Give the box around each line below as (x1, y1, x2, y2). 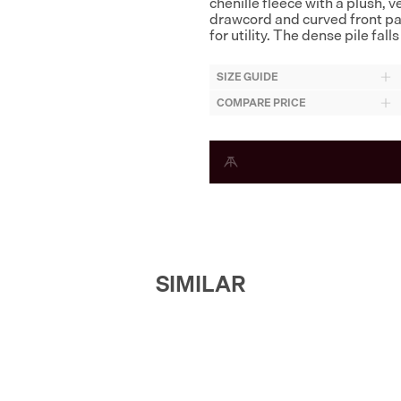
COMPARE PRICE (217, 94, 306, 112)
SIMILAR (156, 266, 245, 302)
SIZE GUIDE (217, 68, 278, 86)
